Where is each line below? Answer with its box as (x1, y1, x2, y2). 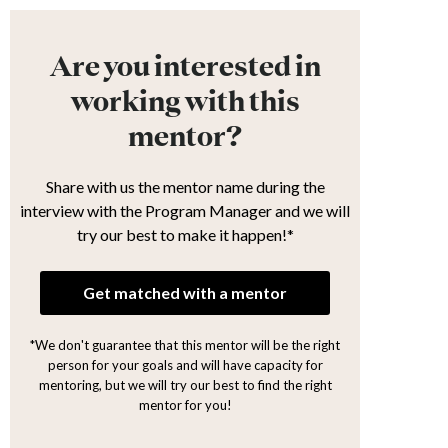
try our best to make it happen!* (76, 225, 294, 244)
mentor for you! (138, 397, 232, 413)
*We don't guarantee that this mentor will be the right (30, 337, 340, 353)
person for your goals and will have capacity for (47, 357, 323, 373)
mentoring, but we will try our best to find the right (38, 377, 332, 393)
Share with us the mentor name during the (45, 177, 325, 196)
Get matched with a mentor (83, 283, 287, 302)
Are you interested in (49, 52, 321, 82)
